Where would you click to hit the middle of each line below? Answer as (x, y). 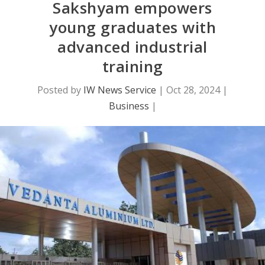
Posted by (60, 90)
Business (129, 106)
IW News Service (120, 90)
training (132, 67)
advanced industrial (132, 47)
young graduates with (132, 28)
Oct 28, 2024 (193, 90)
